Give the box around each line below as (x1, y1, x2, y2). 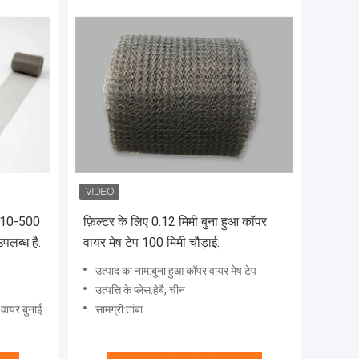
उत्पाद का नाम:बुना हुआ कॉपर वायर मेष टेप (95, 264, 256, 278)
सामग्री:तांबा (95, 303, 143, 317)
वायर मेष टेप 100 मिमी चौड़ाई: (83, 235, 220, 251)
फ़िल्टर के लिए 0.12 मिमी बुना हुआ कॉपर (83, 214, 267, 230)
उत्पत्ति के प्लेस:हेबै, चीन (95, 284, 185, 297)
